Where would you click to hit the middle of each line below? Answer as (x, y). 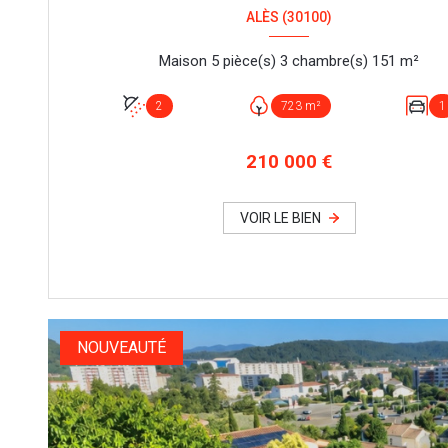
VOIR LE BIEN (280, 217)
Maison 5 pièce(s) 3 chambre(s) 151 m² (409, 61)
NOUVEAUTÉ (121, 347)
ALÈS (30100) (288, 17)
